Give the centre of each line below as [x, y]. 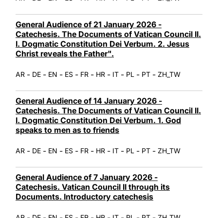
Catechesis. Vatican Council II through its [93, 187]
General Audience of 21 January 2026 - [89, 24]
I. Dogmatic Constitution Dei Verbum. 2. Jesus [102, 44]
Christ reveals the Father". [65, 53]
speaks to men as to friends [67, 130]
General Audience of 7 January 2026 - [87, 177]
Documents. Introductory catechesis [84, 196]
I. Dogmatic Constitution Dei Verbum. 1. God [98, 120]
